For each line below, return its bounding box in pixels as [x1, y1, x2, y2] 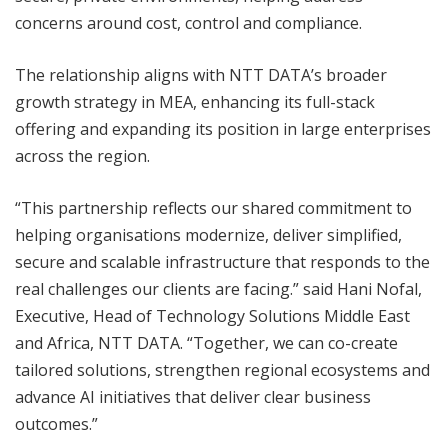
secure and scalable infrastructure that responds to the [15, 251, 430, 274]
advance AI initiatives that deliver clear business [15, 386, 371, 409]
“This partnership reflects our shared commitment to [15, 197, 412, 220]
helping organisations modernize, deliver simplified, [15, 224, 402, 247]
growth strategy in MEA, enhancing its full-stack [15, 91, 375, 114]
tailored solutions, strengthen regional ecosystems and [15, 359, 430, 382]
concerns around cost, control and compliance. [15, 12, 362, 35]
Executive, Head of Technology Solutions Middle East [15, 305, 410, 328]
